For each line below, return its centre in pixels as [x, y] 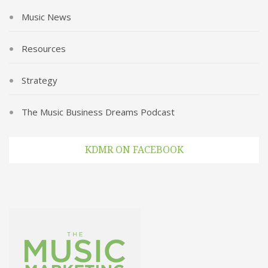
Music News [46, 17]
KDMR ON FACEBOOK [134, 150]
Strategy [39, 80]
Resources [44, 49]
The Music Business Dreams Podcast [98, 112]
